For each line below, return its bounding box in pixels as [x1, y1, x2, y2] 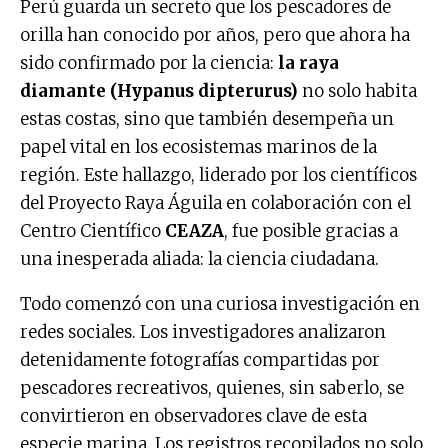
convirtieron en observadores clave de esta [20, 404, 367, 427]
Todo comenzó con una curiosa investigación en [20, 292, 420, 315]
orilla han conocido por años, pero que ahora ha [20, 23, 410, 46]
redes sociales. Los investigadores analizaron [20, 320, 386, 343]
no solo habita [298, 79, 417, 102]
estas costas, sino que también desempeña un [20, 107, 394, 130]
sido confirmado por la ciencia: [20, 51, 274, 74]
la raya [274, 51, 339, 74]
